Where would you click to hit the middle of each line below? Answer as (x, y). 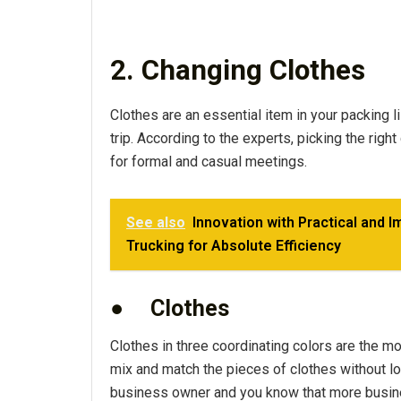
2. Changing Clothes (238, 71)
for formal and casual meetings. (209, 161)
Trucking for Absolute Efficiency (234, 245)
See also (156, 222)
